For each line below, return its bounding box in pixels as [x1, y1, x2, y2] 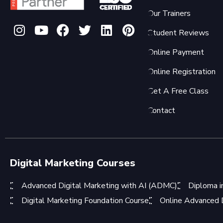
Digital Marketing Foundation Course [21, 195, 149, 206]
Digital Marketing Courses [10, 156, 135, 170]
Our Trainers [147, 7, 191, 19]
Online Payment [147, 46, 204, 58]
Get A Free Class [147, 85, 209, 97]
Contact [147, 105, 175, 116]
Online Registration [147, 66, 216, 77]
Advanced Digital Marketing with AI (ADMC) [21, 180, 177, 191]
